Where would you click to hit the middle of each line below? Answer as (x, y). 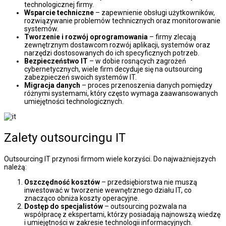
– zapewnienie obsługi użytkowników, (154, 13)
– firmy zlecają (172, 37)
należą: (15, 167)
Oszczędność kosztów (62, 182)
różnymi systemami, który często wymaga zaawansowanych (121, 94)
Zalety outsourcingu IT (65, 138)
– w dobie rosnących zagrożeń (137, 61)
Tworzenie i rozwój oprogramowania (86, 37)
